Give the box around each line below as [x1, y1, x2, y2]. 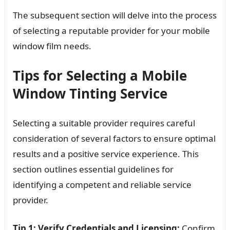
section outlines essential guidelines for [12, 163, 174, 175]
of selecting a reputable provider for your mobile [12, 24, 210, 36]
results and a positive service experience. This [12, 147, 199, 160]
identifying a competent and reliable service [12, 178, 191, 190]
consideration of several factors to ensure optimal [12, 132, 216, 144]
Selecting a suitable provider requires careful [12, 117, 195, 129]
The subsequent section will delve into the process [12, 9, 217, 21]
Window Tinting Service [12, 84, 167, 103]
